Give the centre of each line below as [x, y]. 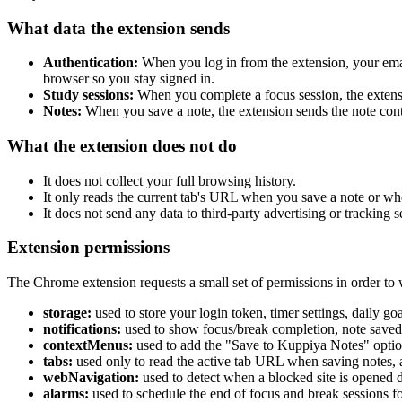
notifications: [82, 329]
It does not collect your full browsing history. [170, 180]
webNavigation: [91, 378]
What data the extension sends [118, 28]
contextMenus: [88, 345]
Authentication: [91, 63]
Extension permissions [88, 248]
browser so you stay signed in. [129, 79]
